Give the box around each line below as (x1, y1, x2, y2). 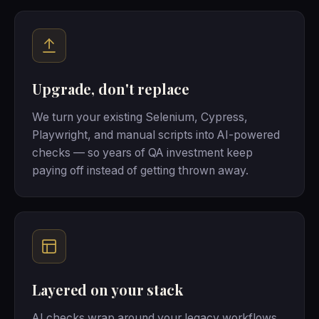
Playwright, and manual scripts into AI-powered (32, 128, 280, 142)
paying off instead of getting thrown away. (32, 164, 249, 178)
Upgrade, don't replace (32, 79, 189, 99)
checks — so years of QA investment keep (32, 146, 253, 160)
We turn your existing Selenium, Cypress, (32, 110, 248, 125)
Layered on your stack (32, 280, 183, 300)
